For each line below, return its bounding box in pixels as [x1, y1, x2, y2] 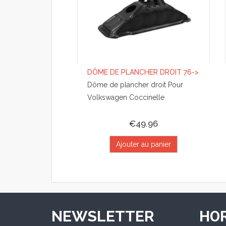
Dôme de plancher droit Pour [87, 81, 183, 89]
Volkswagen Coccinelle [87, 93, 164, 102]
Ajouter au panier [116, 140, 171, 149]
